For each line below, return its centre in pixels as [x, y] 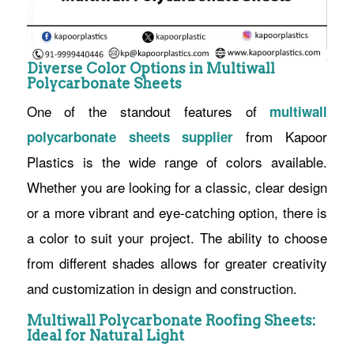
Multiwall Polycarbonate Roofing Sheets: [171, 320]
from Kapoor [281, 136]
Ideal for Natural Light [105, 335]
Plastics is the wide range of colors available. [177, 161]
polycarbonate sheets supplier [130, 136]
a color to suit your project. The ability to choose [177, 237]
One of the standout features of [148, 111]
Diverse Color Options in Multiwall [151, 68]
